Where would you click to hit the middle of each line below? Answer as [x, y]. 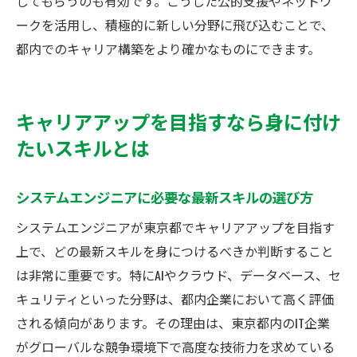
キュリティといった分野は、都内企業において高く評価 [175, 298]
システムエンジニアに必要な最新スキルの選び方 [165, 196]
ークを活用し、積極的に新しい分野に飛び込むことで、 [175, 24]
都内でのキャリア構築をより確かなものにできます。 [168, 48]
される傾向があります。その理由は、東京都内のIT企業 [173, 322]
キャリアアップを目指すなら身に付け [178, 121]
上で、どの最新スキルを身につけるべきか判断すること [175, 251]
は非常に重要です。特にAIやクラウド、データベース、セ [178, 275]
